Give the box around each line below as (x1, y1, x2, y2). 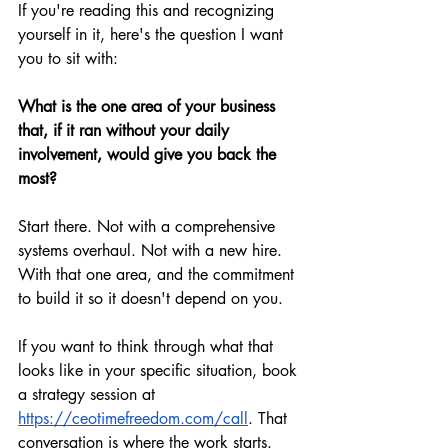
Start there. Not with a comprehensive (18, 216, 280, 238)
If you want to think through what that (18, 336, 278, 358)
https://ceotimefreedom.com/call (18, 408, 248, 430)
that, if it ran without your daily (18, 120, 234, 142)
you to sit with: (18, 48, 118, 70)
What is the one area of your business (18, 96, 280, 118)
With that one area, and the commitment (18, 264, 299, 286)
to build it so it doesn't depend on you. (18, 288, 283, 310)
